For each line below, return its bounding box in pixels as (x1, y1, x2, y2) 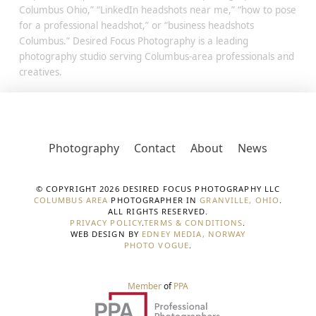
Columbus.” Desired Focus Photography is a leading (18, 34, 248, 47)
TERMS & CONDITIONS (144, 217, 243, 228)
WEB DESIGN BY (70, 228, 142, 239)
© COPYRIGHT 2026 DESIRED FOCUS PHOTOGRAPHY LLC (35, 183, 281, 194)
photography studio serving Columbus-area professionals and (18, 49, 294, 63)
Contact (134, 140, 176, 156)
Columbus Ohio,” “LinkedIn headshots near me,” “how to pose (18, 3, 296, 16)
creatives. (18, 65, 62, 78)
